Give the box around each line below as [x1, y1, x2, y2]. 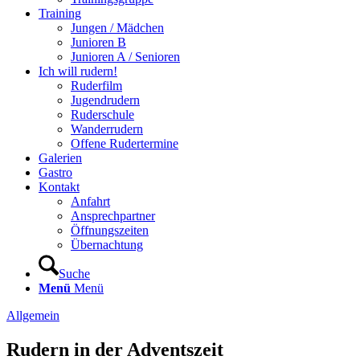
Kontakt [39, 180, 80, 194]
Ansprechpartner [71, 209, 155, 223]
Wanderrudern [71, 122, 143, 136]
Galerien [39, 151, 82, 165]
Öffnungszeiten [71, 223, 149, 237]
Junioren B [71, 35, 126, 49]
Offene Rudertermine [71, 137, 178, 150]
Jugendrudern [71, 93, 140, 107]
